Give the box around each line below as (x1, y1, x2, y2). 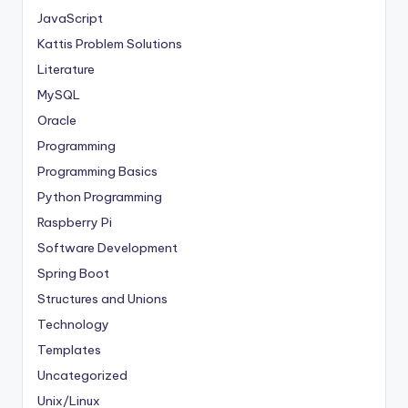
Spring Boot (37, 265, 109, 282)
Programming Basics (37, 163, 158, 180)
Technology (37, 316, 109, 333)
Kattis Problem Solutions (37, 36, 182, 53)
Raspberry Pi (37, 214, 112, 231)
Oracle (37, 112, 76, 129)
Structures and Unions (37, 291, 168, 308)
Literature (37, 61, 95, 78)
